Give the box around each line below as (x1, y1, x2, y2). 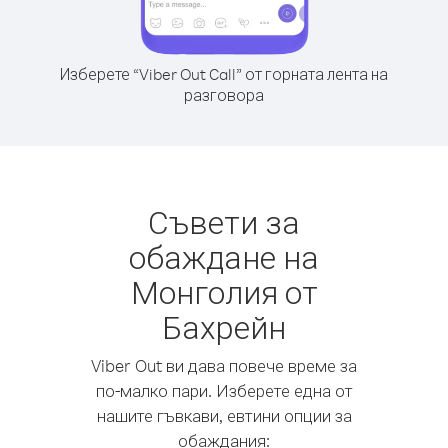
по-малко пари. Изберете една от (95, 380, 353, 401)
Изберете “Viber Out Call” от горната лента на (60, 64, 388, 84)
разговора (184, 85, 264, 105)
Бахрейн (162, 306, 286, 347)
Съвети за (148, 201, 300, 242)
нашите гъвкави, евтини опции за (96, 405, 352, 426)
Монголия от (130, 271, 318, 312)
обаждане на (129, 236, 319, 277)
